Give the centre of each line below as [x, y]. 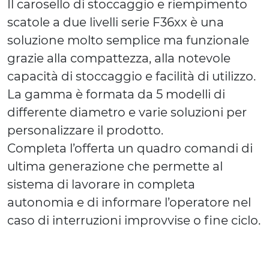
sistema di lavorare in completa [101, 185]
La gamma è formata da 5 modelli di [116, 95]
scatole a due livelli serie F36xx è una [116, 23]
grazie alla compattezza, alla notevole [119, 59]
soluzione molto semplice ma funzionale [128, 41]
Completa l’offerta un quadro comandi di [130, 149]
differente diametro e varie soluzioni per [127, 113]
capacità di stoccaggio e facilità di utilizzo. [131, 77]
